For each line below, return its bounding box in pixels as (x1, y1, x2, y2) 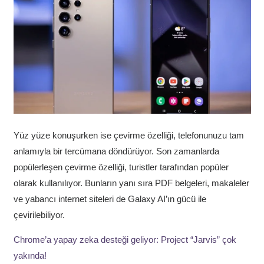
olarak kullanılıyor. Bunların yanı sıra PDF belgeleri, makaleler (13, 177, 249, 188)
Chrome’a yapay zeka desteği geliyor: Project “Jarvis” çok (13, 234, 236, 245)
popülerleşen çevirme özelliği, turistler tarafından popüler (13, 161, 229, 172)
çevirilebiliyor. (13, 209, 65, 220)
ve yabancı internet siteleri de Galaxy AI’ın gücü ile (13, 193, 206, 204)
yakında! (13, 250, 47, 260)
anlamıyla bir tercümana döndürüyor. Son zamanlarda (13, 146, 219, 156)
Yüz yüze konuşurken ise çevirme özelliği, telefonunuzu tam (13, 130, 244, 140)
